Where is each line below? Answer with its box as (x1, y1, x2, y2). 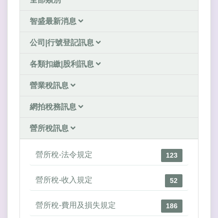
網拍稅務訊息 (30, 102, 78, 111)
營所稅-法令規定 (36, 150, 92, 159)
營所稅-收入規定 (36, 175, 92, 184)
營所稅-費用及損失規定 (36, 200, 116, 209)
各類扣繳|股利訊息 (30, 59, 96, 68)
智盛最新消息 (30, 17, 78, 25)
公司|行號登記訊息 (30, 38, 96, 47)
